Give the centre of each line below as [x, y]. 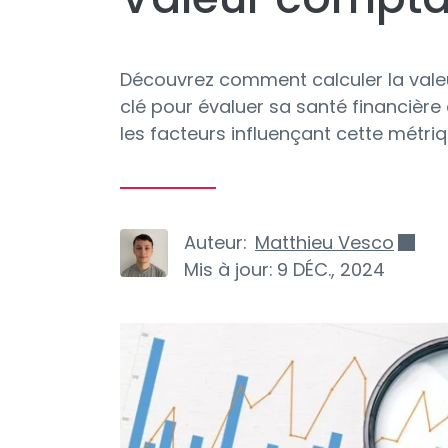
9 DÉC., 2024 [331, 269]
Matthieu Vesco [324, 242]
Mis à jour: [228, 269]
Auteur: [215, 242]
